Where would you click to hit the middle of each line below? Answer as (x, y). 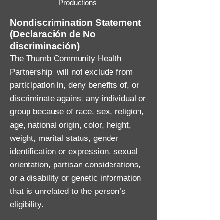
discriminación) (45, 46)
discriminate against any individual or (78, 98)
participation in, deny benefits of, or (74, 85)
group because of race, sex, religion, (77, 112)
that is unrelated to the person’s (68, 191)
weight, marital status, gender (64, 138)
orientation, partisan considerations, (75, 165)
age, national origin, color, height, (70, 125)
